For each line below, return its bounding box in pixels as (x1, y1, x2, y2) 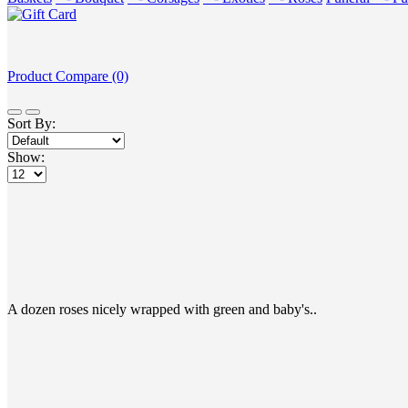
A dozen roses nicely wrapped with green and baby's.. (7, 301, 317, 318)
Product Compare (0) (7, 68, 128, 84)
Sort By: (7, 116, 56, 131)
